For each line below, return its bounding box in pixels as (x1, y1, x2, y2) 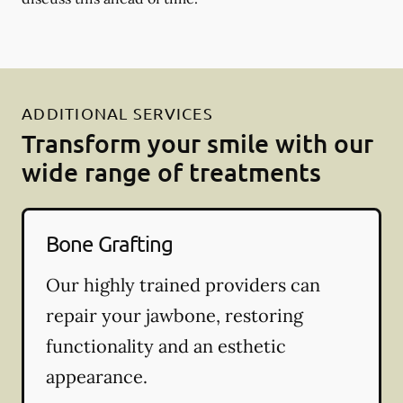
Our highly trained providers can (46, 273, 320, 296)
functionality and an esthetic (46, 334, 286, 357)
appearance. (46, 364, 148, 388)
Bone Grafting (46, 229, 174, 256)
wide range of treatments (22, 156, 321, 187)
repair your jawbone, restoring (46, 303, 303, 327)
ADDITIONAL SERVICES (22, 103, 213, 122)
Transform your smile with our (22, 127, 373, 158)
